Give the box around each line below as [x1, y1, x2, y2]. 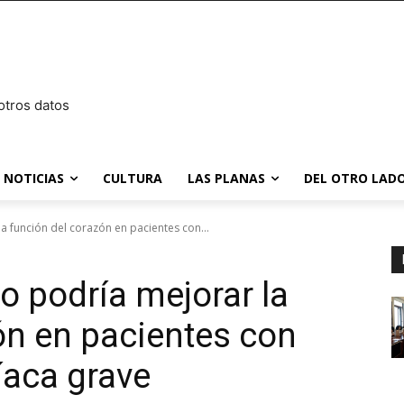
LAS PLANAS [188, 170, 265, 187]
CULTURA [103, 170, 162, 187]
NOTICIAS [4, 170, 64, 187]
